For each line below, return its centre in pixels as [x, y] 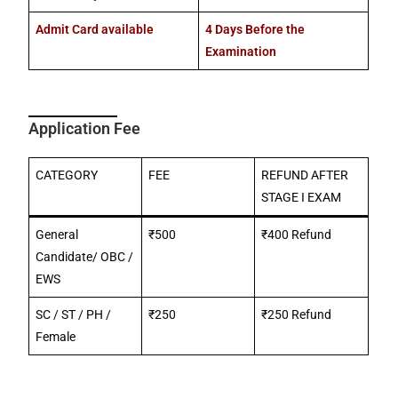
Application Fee [85, 128]
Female [56, 336]
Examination [241, 52]
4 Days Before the [255, 29]
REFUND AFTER [305, 175]
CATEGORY [67, 175]
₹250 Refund [297, 314]
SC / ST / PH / [74, 314]
